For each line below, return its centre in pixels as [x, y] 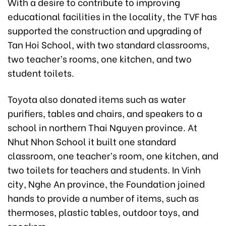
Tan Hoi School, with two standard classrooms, [108, 44]
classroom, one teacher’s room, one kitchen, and [113, 155]
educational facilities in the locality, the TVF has [112, 16]
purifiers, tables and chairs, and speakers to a [105, 113]
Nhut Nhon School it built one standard [92, 141]
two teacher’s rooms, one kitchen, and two [100, 59]
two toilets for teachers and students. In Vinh [104, 169]
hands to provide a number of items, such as [103, 198]
